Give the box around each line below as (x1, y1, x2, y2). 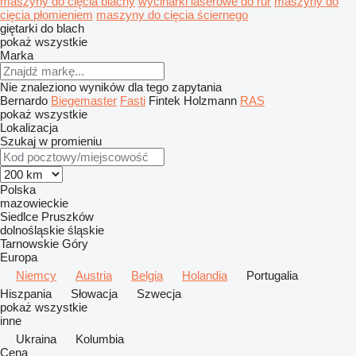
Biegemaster (51, 94, 117, 107)
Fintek (149, 94, 180, 107)
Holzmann (184, 94, 237, 107)
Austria (75, 269, 112, 282)
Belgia (131, 269, 163, 282)
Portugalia (246, 269, 298, 282)
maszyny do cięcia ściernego (96, 8, 248, 21)
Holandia (182, 269, 227, 282)
